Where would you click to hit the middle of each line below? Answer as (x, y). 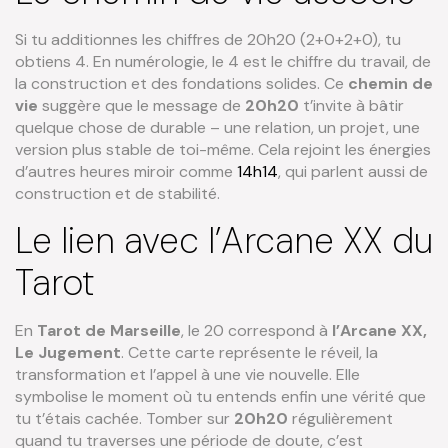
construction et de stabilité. (117, 194)
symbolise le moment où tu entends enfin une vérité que (220, 396)
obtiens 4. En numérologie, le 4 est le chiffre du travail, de (223, 62)
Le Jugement (68, 352)
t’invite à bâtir (351, 106)
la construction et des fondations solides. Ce (181, 84)
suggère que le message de (141, 106)
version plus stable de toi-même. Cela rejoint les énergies (223, 150)
